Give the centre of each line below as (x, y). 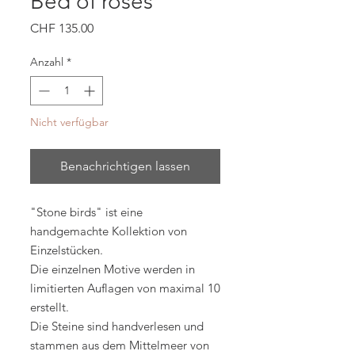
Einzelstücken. (67, 250)
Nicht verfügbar (69, 122)
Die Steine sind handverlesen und (117, 326)
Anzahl (47, 62)
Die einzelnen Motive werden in (113, 269)
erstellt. (50, 307)
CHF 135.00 (62, 28)
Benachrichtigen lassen (125, 166)
